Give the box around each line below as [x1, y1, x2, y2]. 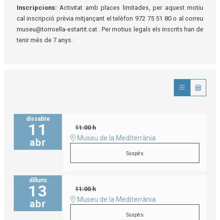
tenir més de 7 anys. [16, 36, 73, 44]
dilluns [28, 177, 47, 184]
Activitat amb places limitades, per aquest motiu [59, 3, 204, 11]
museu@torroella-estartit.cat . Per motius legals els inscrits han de [16, 25, 204, 33]
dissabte [26, 115, 50, 123]
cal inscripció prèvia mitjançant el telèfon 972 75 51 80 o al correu [16, 14, 204, 22]
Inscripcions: [16, 3, 60, 11]
